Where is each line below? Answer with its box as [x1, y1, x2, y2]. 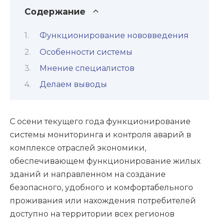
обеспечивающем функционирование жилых [10, 156, 200, 166]
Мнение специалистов [39, 63, 134, 73]
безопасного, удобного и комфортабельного [10, 182, 193, 192]
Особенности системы [39, 47, 132, 57]
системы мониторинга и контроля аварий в [10, 130, 191, 139]
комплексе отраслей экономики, [10, 143, 146, 153]
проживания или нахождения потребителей [10, 196, 196, 205]
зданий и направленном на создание [10, 169, 166, 179]
